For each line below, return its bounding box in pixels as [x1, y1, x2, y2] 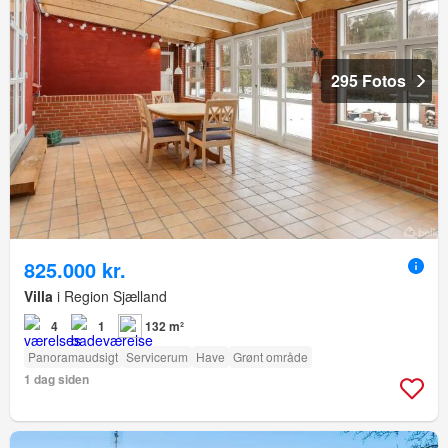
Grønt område [233, 347, 308, 365]
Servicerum [126, 347, 188, 365]
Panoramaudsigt [28, 347, 118, 365]
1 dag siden [24, 369, 89, 388]
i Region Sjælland [53, 285, 167, 306]
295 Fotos [331, 68, 406, 92]
